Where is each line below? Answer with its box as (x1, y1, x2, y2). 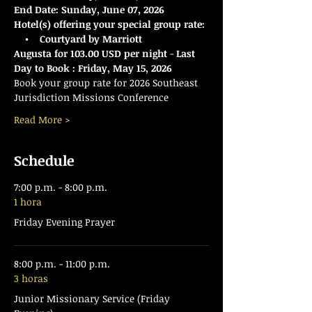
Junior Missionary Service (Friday (14, 292, 170, 305)
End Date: (14, 3, 58, 16)
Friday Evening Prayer (14, 215, 115, 228)
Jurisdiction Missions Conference (14, 91, 171, 104)
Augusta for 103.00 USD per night (14, 47, 170, 60)
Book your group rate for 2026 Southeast (14, 76, 201, 89)
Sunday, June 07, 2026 (61, 3, 164, 16)
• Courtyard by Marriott (14, 32, 145, 45)
